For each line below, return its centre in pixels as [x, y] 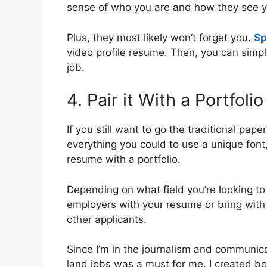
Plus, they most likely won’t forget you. [160, 37]
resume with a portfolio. [124, 159]
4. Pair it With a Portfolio [165, 100]
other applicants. [107, 219]
